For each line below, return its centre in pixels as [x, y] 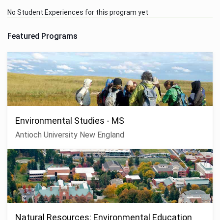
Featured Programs [42, 36]
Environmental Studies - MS [70, 120]
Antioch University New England [70, 135]
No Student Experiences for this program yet [78, 12]
